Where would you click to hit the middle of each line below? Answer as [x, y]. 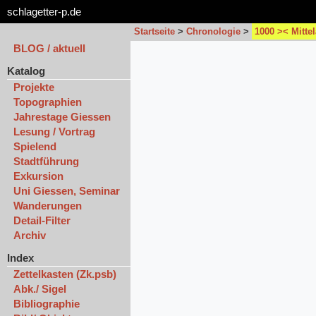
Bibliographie [47, 303]
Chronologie [213, 31]
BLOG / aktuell [49, 48]
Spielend [35, 146]
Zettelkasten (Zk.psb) [65, 274]
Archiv [30, 235]
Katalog [26, 71]
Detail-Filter [42, 220]
